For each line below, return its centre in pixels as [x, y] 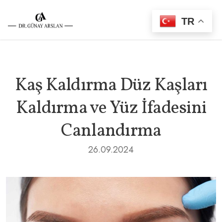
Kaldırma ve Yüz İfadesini [111, 109]
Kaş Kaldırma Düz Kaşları [111, 86]
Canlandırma [111, 131]
